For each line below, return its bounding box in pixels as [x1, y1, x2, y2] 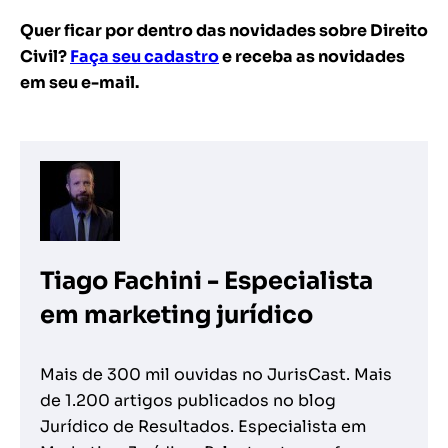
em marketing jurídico [40, 300, 313, 331]
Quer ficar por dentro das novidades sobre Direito [20, 20, 428, 42]
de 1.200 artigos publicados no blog [40, 390, 336, 412]
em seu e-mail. [20, 72, 139, 94]
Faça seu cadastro [70, 46, 219, 68]
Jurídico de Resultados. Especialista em [40, 416, 366, 438]
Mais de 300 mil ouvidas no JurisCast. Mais [40, 364, 392, 386]
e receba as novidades [219, 46, 405, 68]
